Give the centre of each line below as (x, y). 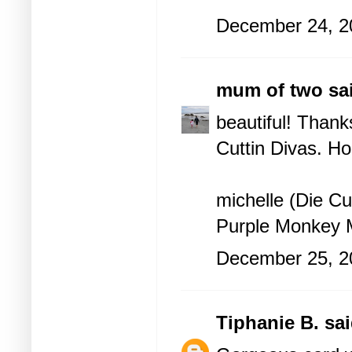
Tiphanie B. (268, 323)
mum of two (269, 90)
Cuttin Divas (266, 148)
